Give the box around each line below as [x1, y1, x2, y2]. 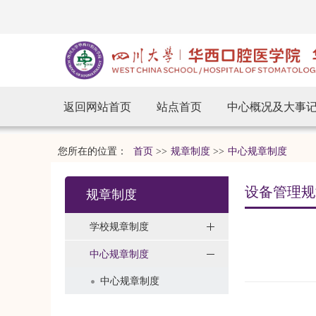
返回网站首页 [63, 101, 131, 113]
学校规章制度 [90, 221, 149, 232]
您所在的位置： [58, 146, 130, 157]
